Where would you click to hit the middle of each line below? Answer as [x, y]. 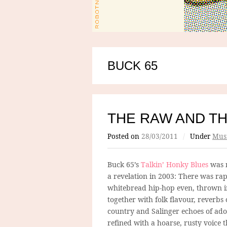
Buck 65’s [124, 164]
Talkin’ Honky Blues [175, 164]
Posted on [124, 136]
